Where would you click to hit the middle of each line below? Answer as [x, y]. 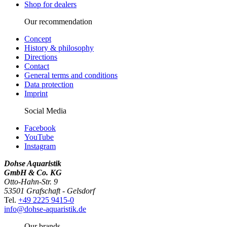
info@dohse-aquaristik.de [45, 209]
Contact [37, 66]
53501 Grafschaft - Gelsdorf [49, 191]
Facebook [40, 128]
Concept [38, 39]
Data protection [49, 84]
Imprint [36, 93]
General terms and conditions [71, 75]
